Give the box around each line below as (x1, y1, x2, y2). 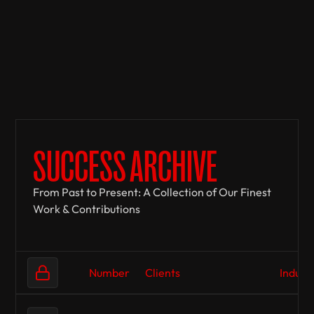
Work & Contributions (33, 201, 141, 216)
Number (89, 265, 130, 280)
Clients (145, 265, 181, 280)
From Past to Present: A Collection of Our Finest (33, 184, 272, 199)
